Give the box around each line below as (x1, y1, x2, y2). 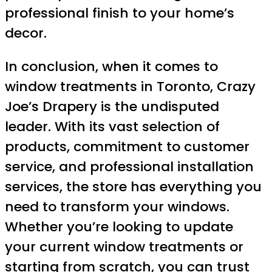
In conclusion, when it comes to (5, 56, 218, 76)
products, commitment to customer (5, 137, 250, 156)
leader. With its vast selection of (5, 117, 220, 136)
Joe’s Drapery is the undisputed (5, 97, 219, 116)
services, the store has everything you (5, 177, 262, 196)
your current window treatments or (5, 237, 243, 256)
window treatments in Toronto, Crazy (5, 76, 256, 96)
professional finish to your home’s (5, 3, 234, 22)
